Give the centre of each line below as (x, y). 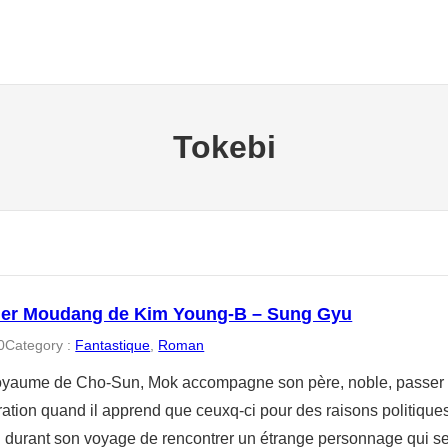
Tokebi (224, 147)
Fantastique (113, 344)
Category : (40, 344)
